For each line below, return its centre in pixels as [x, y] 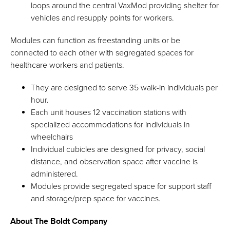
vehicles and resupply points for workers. [103, 18]
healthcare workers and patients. [67, 65]
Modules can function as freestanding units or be [95, 41]
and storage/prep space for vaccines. [96, 199]
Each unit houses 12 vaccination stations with [109, 113]
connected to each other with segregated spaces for [102, 53]
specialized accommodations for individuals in [110, 125]
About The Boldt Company [59, 222]
